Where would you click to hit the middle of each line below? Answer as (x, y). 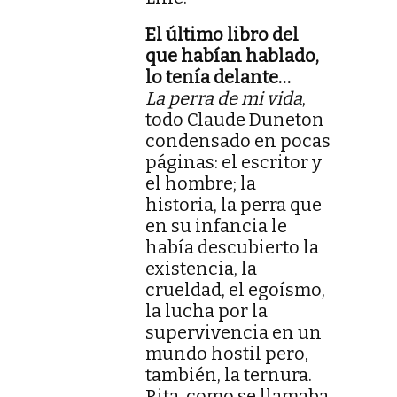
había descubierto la (232, 248)
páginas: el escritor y (234, 163)
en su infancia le (216, 226)
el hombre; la (201, 184)
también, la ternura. (229, 375)
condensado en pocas (238, 141)
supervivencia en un (234, 333)
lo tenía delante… (218, 78)
